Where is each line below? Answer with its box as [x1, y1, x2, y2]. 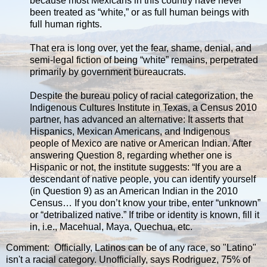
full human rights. [30, 18, 102, 29]
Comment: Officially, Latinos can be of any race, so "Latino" [6, 243, 256, 253]
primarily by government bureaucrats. [30, 66, 186, 77]
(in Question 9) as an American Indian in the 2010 [30, 185, 238, 196]
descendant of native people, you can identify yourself [30, 173, 256, 184]
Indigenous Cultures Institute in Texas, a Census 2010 [30, 102, 257, 113]
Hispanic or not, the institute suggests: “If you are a [30, 162, 241, 172]
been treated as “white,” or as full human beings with [30, 7, 249, 17]
